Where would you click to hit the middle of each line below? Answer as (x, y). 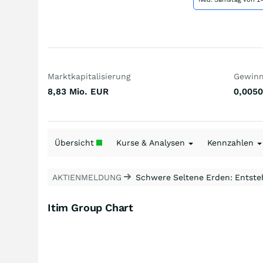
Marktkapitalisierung (89, 76)
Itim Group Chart (91, 208)
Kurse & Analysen (152, 143)
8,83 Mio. (68, 92)
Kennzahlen (232, 143)
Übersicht (75, 143)
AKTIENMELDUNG (88, 177)
